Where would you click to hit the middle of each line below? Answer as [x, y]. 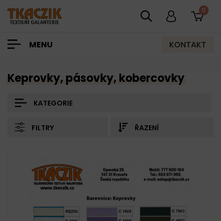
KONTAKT [188, 44]
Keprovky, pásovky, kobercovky [96, 78]
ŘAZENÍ [147, 128]
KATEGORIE [53, 103]
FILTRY [43, 128]
